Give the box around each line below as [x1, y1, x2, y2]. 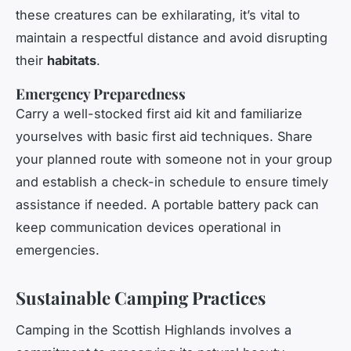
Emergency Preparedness [16, 84, 186, 104]
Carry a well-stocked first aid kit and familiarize [16, 106, 302, 122]
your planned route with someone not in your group [16, 151, 332, 168]
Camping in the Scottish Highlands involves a [16, 321, 291, 338]
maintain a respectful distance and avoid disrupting [16, 30, 327, 46]
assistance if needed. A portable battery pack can [16, 197, 319, 213]
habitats [47, 52, 96, 69]
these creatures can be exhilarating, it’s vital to [16, 7, 300, 24]
